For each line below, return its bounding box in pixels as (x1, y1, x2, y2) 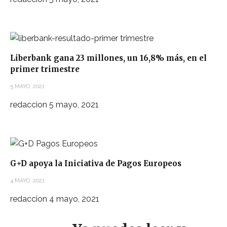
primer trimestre (10, 64, 80, 74)
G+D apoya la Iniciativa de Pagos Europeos (10, 158, 181, 168)
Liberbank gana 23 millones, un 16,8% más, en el (10, 53, 207, 63)
